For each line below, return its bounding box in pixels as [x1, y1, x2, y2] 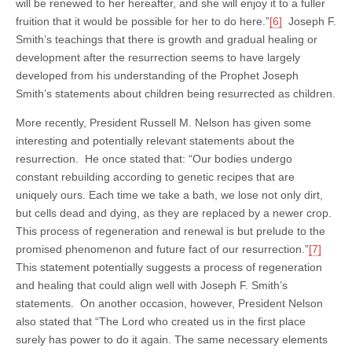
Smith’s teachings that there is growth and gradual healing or [16, 32, 317, 46]
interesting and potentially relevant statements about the [16, 134, 295, 147]
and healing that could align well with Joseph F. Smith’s [16, 278, 288, 291]
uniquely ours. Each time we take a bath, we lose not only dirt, [16, 188, 323, 201]
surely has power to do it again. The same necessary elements [16, 332, 328, 346]
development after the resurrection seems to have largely [16, 50, 300, 64]
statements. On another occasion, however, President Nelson [16, 296, 323, 310]
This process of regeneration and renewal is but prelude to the [16, 224, 325, 237]
